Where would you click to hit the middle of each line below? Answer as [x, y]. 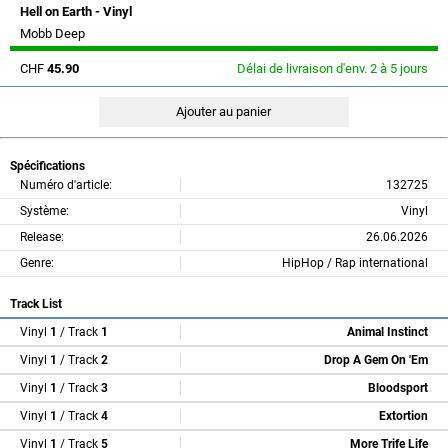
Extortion [403, 415]
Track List [36, 303]
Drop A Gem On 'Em [376, 359]
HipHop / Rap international [355, 263]
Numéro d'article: [66, 185]
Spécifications [47, 165]
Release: [42, 237]
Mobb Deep [52, 33]
